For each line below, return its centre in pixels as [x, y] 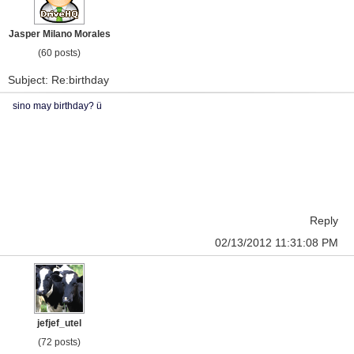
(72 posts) [59, 342]
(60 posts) [59, 53]
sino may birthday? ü [57, 106]
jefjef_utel [59, 323]
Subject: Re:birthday [58, 80]
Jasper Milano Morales [59, 34]
